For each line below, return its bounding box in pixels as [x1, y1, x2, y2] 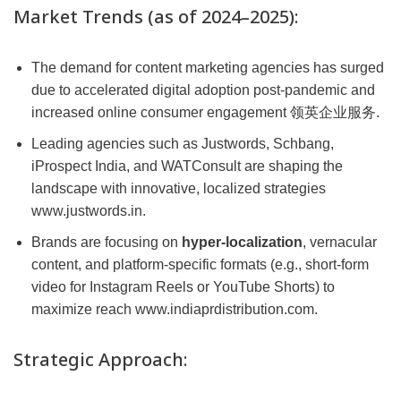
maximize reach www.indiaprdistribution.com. [31, 302, 318, 318]
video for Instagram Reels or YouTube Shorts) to [31, 279, 335, 295]
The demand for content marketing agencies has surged [31, 60, 384, 76]
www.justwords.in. [31, 203, 146, 219]
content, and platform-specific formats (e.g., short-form [31, 257, 369, 273]
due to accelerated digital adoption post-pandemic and [31, 82, 375, 98]
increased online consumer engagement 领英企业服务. [31, 105, 380, 121]
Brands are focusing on [31, 235, 182, 251]
